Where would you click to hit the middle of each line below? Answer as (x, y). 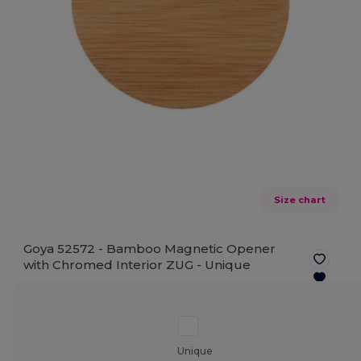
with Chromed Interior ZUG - (114, 265)
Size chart (299, 199)
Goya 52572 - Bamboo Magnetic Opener (150, 249)
